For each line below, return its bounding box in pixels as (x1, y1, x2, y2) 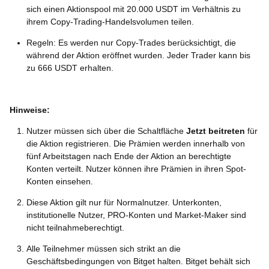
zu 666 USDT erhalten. (26, 63, 113, 73)
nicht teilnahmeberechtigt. (26, 223, 124, 232)
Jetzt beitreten (186, 126, 245, 136)
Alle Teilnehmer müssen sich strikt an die (26, 244, 181, 253)
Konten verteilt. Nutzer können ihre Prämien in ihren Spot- (26, 164, 246, 174)
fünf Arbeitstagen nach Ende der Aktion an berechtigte (26, 151, 231, 161)
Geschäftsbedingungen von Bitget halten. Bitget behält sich (26, 256, 250, 266)
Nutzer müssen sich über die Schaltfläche (26, 126, 186, 136)
